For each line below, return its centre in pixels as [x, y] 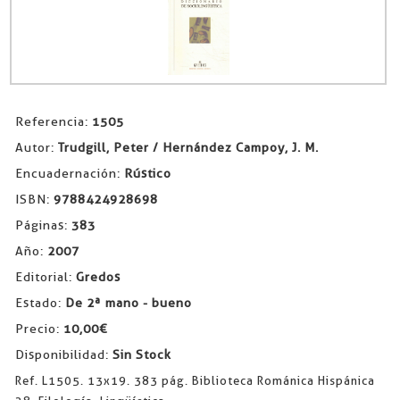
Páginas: [43, 225]
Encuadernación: [69, 174]
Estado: [40, 303]
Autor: [36, 148]
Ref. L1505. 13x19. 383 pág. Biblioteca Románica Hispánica [195, 381]
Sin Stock [142, 355]
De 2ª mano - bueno [128, 303]
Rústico [147, 174]
